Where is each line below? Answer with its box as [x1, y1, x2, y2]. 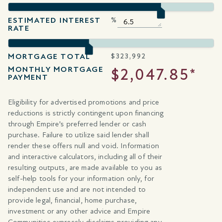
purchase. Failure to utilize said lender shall [8, 129, 149, 140]
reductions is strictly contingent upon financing [8, 108, 164, 118]
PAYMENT [8, 72, 49, 82]
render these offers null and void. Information [8, 140, 159, 151]
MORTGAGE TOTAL [8, 51, 91, 61]
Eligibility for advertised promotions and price [8, 97, 160, 107]
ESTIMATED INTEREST [8, 15, 101, 25]
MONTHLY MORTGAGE [8, 64, 104, 74]
